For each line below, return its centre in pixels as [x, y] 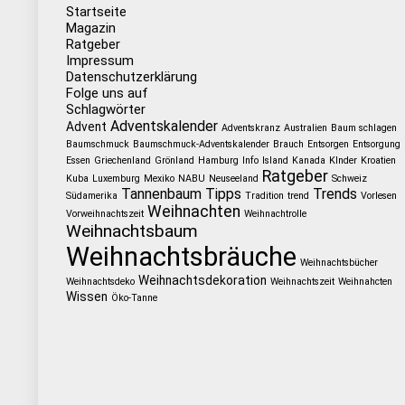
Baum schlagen [363, 128]
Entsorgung [376, 144]
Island [275, 160]
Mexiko [159, 179]
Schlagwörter [105, 109]
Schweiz [349, 179]
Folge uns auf [107, 93]
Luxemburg [116, 179]
